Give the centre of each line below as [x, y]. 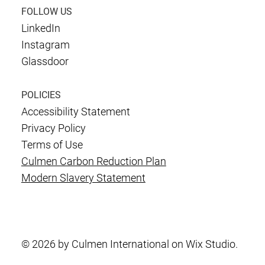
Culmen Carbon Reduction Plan [93, 161]
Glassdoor [45, 62]
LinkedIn [41, 28]
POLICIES [41, 95]
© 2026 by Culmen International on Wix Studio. [129, 244]
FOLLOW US [47, 12]
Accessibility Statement [75, 112]
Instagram [45, 45]
